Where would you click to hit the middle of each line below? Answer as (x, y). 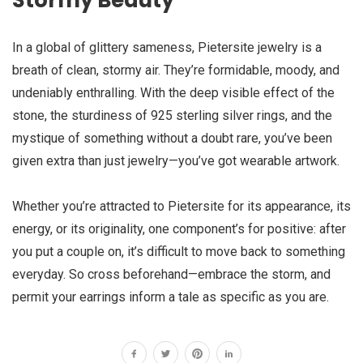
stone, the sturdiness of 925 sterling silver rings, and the (172, 115)
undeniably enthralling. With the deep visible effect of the (173, 93)
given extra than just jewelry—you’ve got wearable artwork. (176, 161)
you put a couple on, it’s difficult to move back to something (179, 252)
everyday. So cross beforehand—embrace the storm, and (171, 274)
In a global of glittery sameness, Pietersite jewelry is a (167, 47)
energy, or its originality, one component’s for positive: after (179, 229)
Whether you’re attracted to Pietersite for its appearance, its (181, 206)
